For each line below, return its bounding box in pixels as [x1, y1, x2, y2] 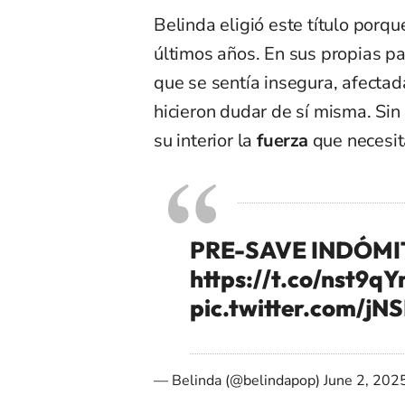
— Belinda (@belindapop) [154, 370, 324, 391]
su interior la [154, 127, 258, 153]
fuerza [257, 127, 308, 153]
